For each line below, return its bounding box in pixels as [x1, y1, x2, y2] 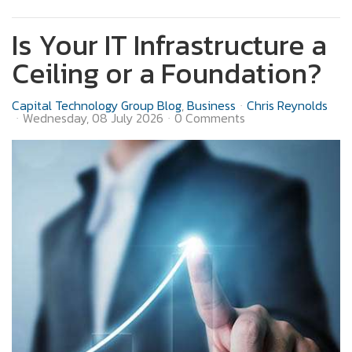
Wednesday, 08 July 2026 [23, 108, 163, 127]
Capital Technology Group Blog [12, 95, 181, 115]
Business [187, 95, 236, 115]
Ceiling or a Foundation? [12, 51, 322, 94]
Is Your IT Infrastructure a [12, 23, 327, 66]
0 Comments [174, 108, 245, 127]
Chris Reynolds [247, 95, 328, 115]
